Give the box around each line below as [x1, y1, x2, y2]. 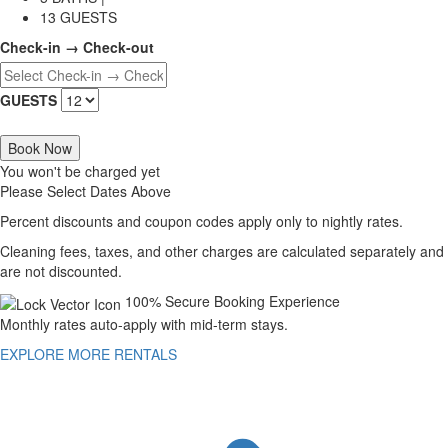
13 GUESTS [40, 7, 117, 28]
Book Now [8, 138, 72, 159]
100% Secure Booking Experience [125, 291, 340, 312]
